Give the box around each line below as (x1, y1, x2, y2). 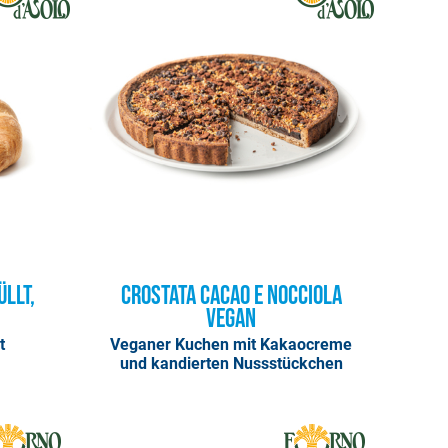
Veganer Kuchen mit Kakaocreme (110, 335, 353, 355)
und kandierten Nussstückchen (119, 354, 343, 374)
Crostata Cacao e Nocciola (120, 280, 342, 312)
